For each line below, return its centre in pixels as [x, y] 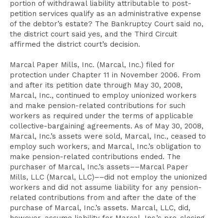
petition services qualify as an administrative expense [105, 14]
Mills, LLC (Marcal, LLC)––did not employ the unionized [108, 177]
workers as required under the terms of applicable [101, 116]
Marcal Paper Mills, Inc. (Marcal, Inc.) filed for [92, 65]
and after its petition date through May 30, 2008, [96, 85]
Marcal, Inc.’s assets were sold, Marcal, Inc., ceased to [108, 136]
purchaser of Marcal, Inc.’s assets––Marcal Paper [99, 167]
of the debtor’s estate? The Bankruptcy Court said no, [107, 24]
